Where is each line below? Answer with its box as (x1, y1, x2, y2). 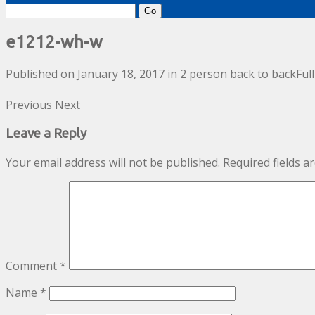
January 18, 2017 (77, 66, 165, 82)
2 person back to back (180, 66, 296, 82)
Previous (6, 97, 52, 113)
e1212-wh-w (6, 32, 103, 52)
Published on (6, 66, 77, 82)
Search (5, 1, 41, 18)
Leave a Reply (6, 125, 86, 141)
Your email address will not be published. (6, 154, 220, 170)
